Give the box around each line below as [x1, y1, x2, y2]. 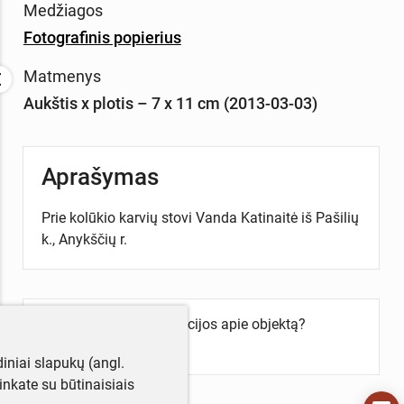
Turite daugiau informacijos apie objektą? [41, 315, 306, 333]
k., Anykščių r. [41, 231, 131, 249]
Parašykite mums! [41, 336, 156, 354]
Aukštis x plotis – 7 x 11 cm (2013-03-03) [23, 93, 317, 113]
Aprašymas [41, 163, 159, 191]
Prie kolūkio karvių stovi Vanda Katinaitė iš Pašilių [41, 209, 359, 227]
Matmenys [23, 66, 101, 86]
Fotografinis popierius [23, 28, 181, 48]
